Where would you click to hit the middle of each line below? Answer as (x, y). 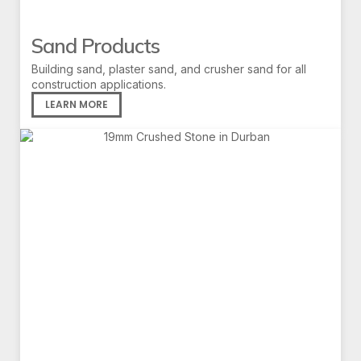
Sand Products (95, 46)
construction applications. (99, 85)
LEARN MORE (77, 105)
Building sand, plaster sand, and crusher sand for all (169, 69)
